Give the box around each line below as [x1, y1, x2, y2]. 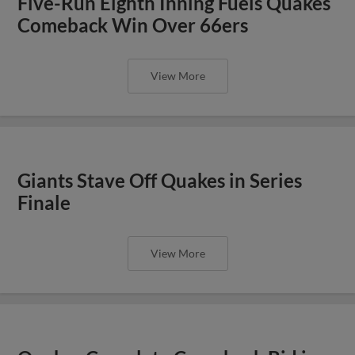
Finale [17, 191, 71, 214]
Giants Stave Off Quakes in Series [17, 169, 303, 192]
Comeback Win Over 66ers [17, 13, 249, 36]
